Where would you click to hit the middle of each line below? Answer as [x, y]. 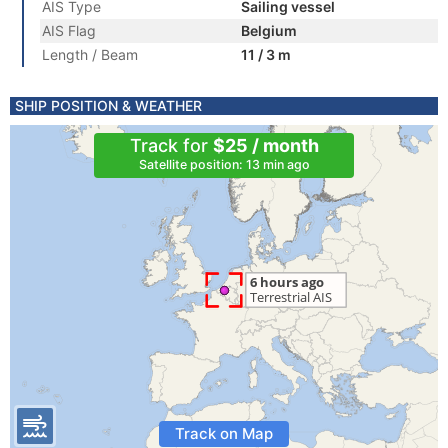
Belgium [269, 30]
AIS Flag [69, 30]
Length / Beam [90, 54]
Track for [171, 145]
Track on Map [224, 433]
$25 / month [265, 145]
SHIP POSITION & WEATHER [108, 105]
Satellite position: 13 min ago [224, 164]
